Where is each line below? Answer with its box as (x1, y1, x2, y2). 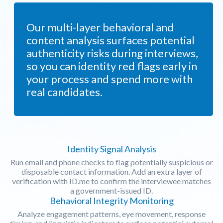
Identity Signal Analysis (67, 143, 156, 154)
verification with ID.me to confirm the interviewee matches (12, 176, 211, 186)
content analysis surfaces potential (26, 33, 195, 47)
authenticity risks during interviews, (26, 46, 198, 60)
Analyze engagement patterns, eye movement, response (17, 209, 206, 219)
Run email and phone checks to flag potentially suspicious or (10, 157, 213, 167)
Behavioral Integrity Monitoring (49, 195, 174, 206)
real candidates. (26, 85, 103, 99)
